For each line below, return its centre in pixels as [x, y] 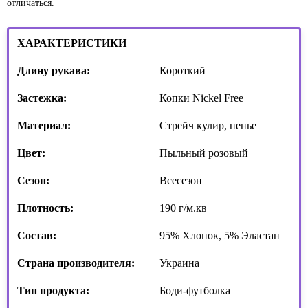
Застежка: [42, 98]
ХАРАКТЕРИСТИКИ [72, 43]
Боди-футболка [195, 291]
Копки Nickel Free [201, 98]
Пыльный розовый [204, 153]
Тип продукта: [53, 291]
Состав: [37, 236]
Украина [179, 263]
